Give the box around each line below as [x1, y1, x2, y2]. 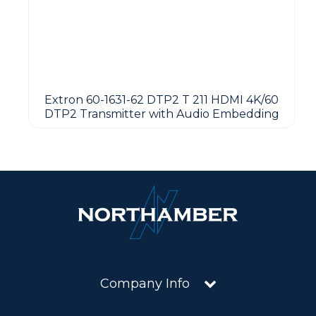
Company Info [99, 276, 190, 291]
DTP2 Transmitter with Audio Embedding [44, 107, 279, 121]
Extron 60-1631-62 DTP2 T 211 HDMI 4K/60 [44, 92, 279, 107]
